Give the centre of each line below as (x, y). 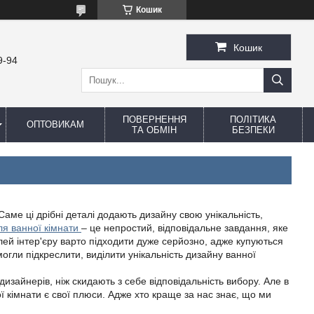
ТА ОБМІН (154, 130)
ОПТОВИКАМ (55, 124)
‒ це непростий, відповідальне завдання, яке (185, 228)
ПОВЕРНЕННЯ (154, 120)
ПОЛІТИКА (253, 120)
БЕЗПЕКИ (253, 130)
